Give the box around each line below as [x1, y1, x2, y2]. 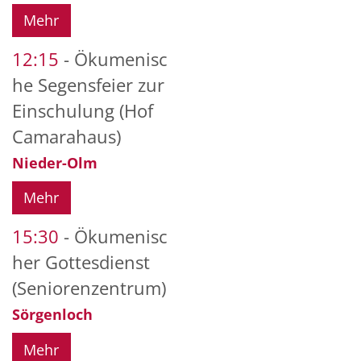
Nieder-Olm [12, 153, 98, 172]
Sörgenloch [12, 305, 93, 325]
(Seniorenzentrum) [12, 276, 166, 301]
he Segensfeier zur [12, 73, 164, 97]
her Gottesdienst [12, 251, 150, 275]
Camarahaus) [12, 125, 121, 148]
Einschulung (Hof [12, 99, 153, 122]
